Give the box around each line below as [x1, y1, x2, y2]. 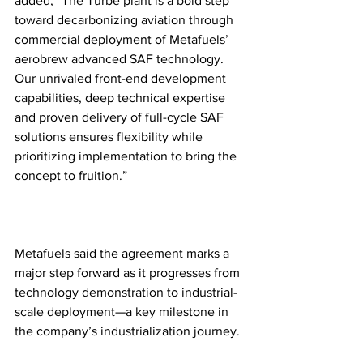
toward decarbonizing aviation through [15, 12, 237, 27]
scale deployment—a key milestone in [15, 304, 232, 318]
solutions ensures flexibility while [15, 129, 206, 143]
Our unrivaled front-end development [15, 70, 229, 85]
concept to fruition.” [15, 168, 127, 182]
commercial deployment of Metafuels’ [15, 32, 232, 46]
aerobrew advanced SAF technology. [15, 51, 227, 66]
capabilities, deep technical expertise [15, 90, 228, 105]
